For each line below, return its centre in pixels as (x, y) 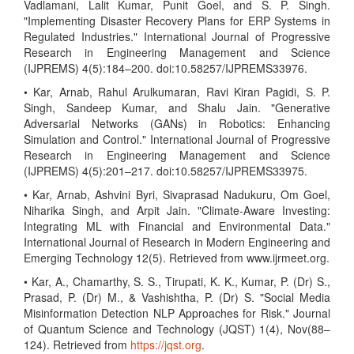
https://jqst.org (166, 345)
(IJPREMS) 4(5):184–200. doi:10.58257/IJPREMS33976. (166, 68)
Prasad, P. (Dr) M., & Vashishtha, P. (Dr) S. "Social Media (177, 297)
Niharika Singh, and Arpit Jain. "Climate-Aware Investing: (177, 210)
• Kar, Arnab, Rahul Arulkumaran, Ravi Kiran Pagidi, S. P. (177, 92)
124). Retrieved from (77, 345)
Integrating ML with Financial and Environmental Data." (177, 226)
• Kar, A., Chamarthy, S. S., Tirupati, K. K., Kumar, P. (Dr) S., (177, 281)
